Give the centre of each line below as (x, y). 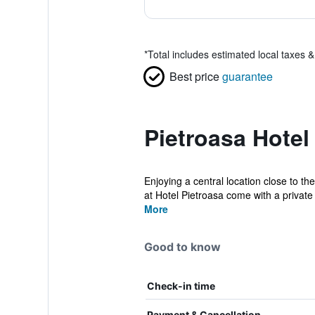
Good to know (182, 247)
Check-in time (181, 286)
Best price (194, 76)
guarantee (247, 76)
